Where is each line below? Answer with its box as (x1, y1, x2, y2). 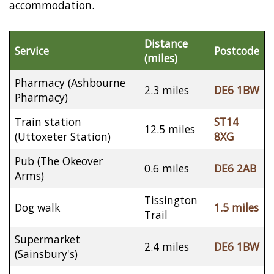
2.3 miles (144, 83, 189, 98)
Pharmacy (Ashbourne (15, 75, 125, 91)
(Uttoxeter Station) (15, 129, 111, 144)
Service (15, 43, 49, 59)
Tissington (144, 193, 198, 208)
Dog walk (15, 200, 60, 215)
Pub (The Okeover (15, 154, 103, 169)
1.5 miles (214, 200, 259, 215)
